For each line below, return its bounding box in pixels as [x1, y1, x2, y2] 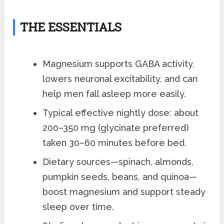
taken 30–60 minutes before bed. [42, 137, 187, 148]
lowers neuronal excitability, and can [42, 73, 198, 84]
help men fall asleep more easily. [42, 88, 186, 99]
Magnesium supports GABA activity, [42, 58, 195, 69]
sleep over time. [42, 201, 114, 212]
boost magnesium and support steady [42, 186, 206, 197]
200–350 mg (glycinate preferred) [42, 122, 189, 133]
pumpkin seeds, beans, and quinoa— [42, 171, 197, 182]
